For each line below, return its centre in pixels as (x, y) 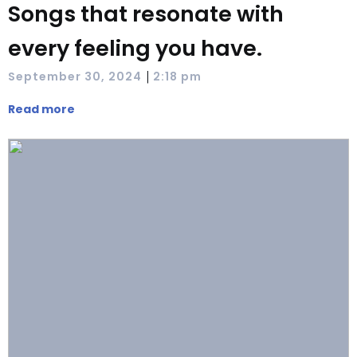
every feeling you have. (135, 48)
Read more (41, 109)
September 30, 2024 (75, 76)
